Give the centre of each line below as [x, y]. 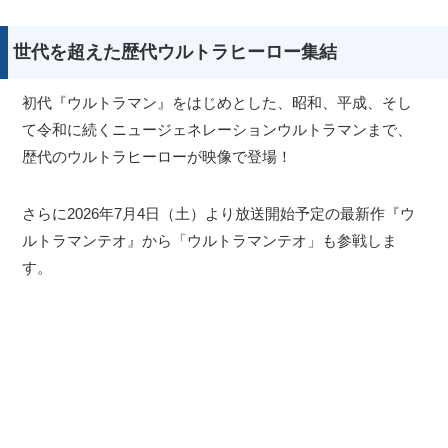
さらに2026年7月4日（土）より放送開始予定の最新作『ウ [219, 214]
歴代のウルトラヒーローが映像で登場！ [157, 157]
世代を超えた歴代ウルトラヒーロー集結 [175, 52]
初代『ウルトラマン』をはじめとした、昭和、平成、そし [217, 103]
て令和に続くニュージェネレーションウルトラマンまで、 [217, 130]
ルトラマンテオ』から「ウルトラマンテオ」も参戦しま [210, 241]
